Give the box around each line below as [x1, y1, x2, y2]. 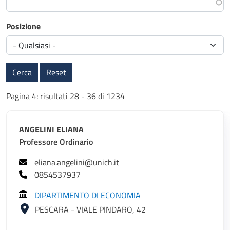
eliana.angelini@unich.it [34, 156, 119, 169]
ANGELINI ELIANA [19, 123, 84, 136]
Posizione [6, 20, 41, 33]
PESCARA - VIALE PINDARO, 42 [34, 203, 146, 216]
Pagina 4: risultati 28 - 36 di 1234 [6, 90, 125, 103]
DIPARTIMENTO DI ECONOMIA [34, 189, 141, 202]
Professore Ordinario [19, 136, 93, 148]
